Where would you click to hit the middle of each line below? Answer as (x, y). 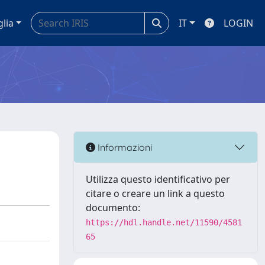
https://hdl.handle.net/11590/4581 (164, 222)
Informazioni (124, 147)
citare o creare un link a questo (155, 193)
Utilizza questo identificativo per (158, 179)
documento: (113, 208)
